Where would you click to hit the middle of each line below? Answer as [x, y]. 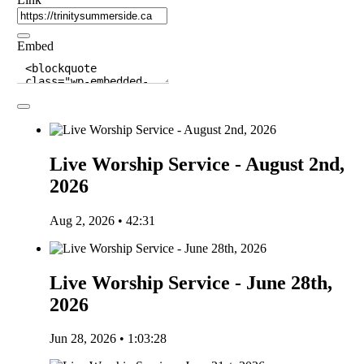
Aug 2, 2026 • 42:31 [103, 220]
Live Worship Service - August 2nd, [197, 164]
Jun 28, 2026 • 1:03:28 [108, 339]
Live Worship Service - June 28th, [191, 282]
